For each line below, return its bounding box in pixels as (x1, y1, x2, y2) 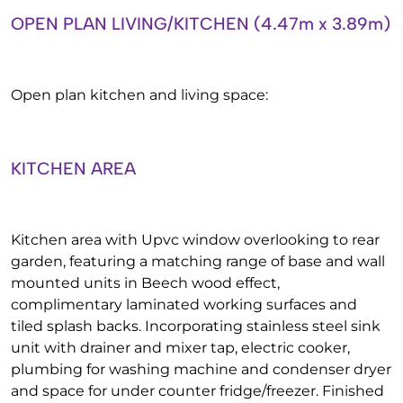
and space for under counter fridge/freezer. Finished (11, 382, 384, 399)
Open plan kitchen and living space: (11, 86, 268, 103)
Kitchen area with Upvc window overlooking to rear (11, 231, 380, 248)
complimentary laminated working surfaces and (11, 296, 357, 313)
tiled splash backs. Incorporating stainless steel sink (11, 318, 381, 335)
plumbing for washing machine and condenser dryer (11, 361, 391, 378)
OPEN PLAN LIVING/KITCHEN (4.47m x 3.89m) (11, 13, 390, 34)
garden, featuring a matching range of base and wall (11, 253, 385, 270)
